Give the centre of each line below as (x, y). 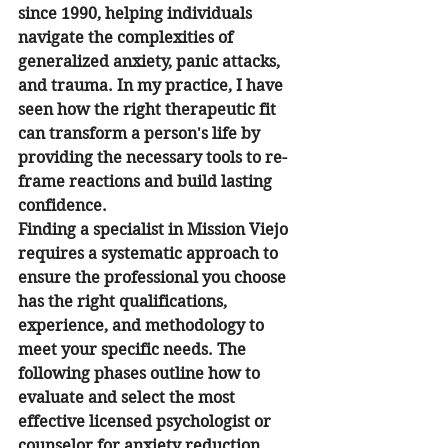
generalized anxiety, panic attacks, (151, 61)
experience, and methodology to (143, 325)
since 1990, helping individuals (137, 13)
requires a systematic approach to (150, 253)
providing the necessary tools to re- (152, 157)
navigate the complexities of (127, 37)
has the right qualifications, (124, 301)
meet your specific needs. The (134, 349)
